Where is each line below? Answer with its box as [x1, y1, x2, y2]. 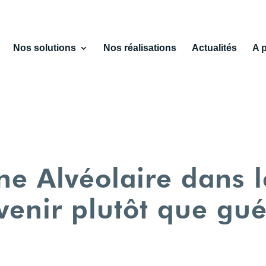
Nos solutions [12, 43, 76, 53]
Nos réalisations [103, 43, 176, 53]
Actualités [191, 43, 237, 53]
